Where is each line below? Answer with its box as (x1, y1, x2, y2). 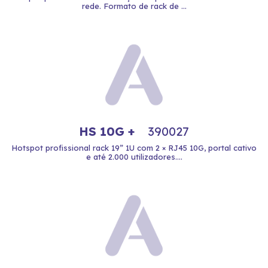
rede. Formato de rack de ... (81, 1, 187, 11)
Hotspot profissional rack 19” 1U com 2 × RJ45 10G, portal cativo (11, 143, 257, 153)
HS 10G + (79, 124, 138, 139)
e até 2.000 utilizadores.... (86, 152, 182, 162)
